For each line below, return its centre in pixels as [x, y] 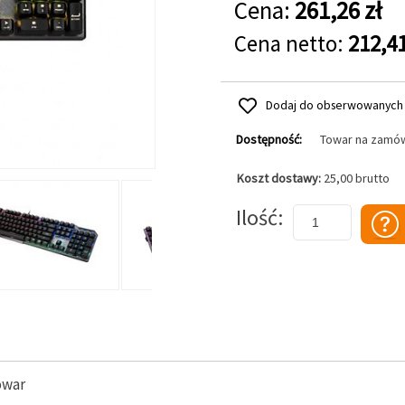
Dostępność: [268, 139]
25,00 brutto [356, 178]
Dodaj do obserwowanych [334, 105]
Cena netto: [291, 43]
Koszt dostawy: [280, 178]
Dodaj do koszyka [268, 196]
